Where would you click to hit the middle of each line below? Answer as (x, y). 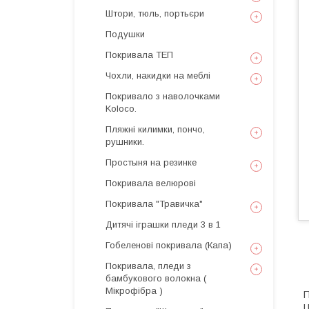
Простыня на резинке (151, 162)
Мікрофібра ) (134, 291)
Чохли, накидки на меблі (158, 76)
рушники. (125, 142)
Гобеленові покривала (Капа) (169, 245)
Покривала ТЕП (139, 55)
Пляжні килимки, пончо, (155, 129)
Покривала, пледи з (148, 266)
